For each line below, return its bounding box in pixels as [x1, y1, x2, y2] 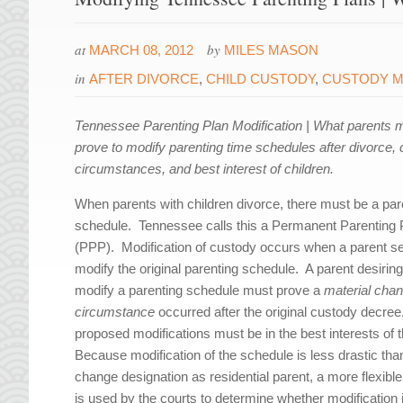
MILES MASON [224, 42, 319, 58]
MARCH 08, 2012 [89, 42, 194, 58]
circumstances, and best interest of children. [75, 161, 335, 177]
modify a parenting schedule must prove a [75, 282, 325, 299]
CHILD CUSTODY [206, 71, 316, 87]
